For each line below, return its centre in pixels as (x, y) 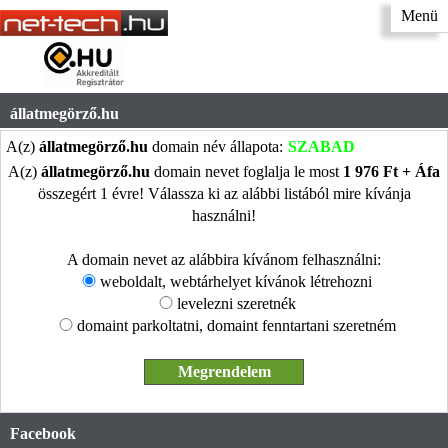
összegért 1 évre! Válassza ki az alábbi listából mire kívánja (224, 193)
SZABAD (321, 146)
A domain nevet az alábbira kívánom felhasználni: (224, 259)
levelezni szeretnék (236, 303)
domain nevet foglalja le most (246, 171)
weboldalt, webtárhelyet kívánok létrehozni (236, 281)
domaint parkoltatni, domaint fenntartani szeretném (236, 325)
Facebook (43, 433)
